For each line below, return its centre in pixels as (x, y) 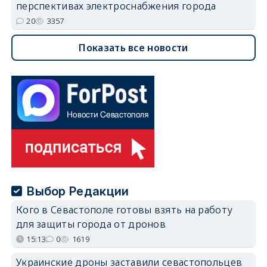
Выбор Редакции (78, 191)
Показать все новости (133, 47)
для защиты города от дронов (91, 224)
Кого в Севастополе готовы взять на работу (124, 209)
